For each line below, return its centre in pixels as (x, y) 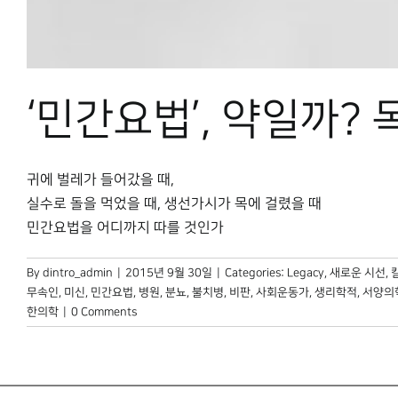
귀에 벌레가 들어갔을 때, (100, 180)
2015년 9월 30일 (169, 273)
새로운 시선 (358, 273)
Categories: (256, 273)
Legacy (306, 273)
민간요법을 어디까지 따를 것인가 (125, 228)
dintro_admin (78, 273)
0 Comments (104, 312)
